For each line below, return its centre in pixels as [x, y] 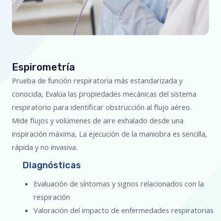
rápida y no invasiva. [45, 147]
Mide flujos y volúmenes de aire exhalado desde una [98, 120]
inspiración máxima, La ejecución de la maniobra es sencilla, [110, 133]
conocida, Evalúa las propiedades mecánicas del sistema [104, 93]
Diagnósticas [52, 165]
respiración [52, 197]
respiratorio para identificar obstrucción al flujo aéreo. [102, 107]
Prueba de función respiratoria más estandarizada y [97, 80]
